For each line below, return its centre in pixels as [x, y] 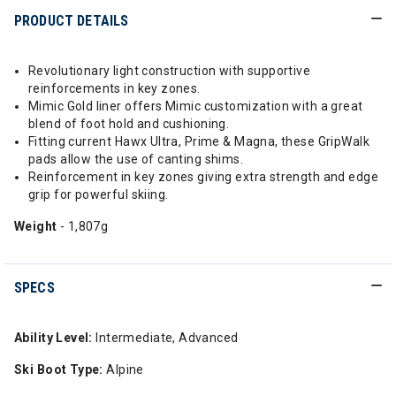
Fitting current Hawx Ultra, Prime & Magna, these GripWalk [199, 141]
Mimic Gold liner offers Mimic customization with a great [196, 106]
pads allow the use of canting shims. [136, 159]
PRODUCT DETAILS [72, 21]
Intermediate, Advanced [165, 338]
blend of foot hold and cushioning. [129, 124]
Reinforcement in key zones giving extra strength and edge [203, 177]
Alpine [123, 369]
